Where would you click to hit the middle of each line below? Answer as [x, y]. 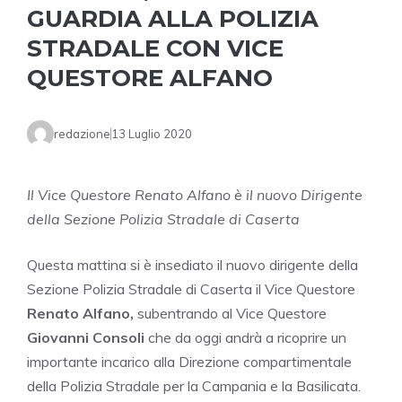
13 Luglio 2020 [152, 133]
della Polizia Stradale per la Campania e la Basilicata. [194, 386]
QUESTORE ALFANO [150, 79]
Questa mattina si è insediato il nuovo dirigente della [192, 265]
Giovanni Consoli [86, 338]
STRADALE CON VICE [155, 49]
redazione [82, 133]
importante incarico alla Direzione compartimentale [189, 362]
